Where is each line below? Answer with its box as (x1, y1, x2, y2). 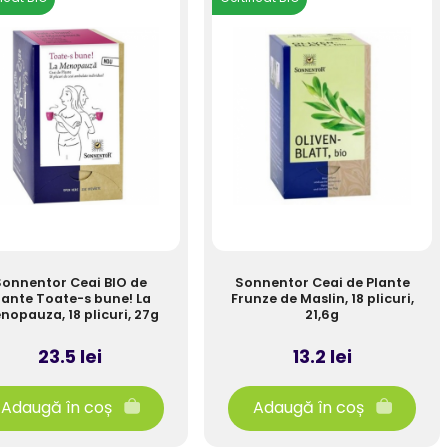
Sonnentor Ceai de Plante (234, 274, 410, 291)
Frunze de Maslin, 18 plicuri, (230, 290, 414, 307)
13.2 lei (292, 344, 352, 369)
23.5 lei (38, 344, 102, 369)
